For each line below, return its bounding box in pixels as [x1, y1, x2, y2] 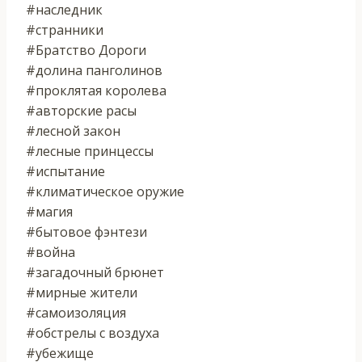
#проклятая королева [26, 81, 166, 99]
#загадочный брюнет [26, 263, 164, 281]
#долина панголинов [26, 61, 162, 79]
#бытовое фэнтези [26, 222, 147, 241]
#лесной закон [26, 121, 120, 140]
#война [26, 242, 75, 261]
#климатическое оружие [26, 182, 184, 200]
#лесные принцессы [26, 141, 154, 160]
